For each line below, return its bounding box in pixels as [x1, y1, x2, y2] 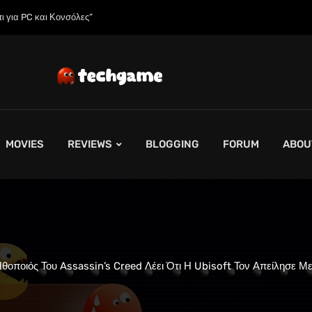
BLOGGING [146, 138, 199, 150]
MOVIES [6, 138, 44, 150]
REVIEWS [68, 138, 112, 150]
